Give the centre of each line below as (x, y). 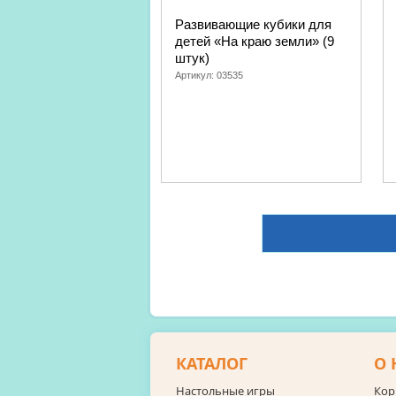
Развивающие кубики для (253, 24)
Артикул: (196, 75)
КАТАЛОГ (212, 364)
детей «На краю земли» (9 (255, 41)
